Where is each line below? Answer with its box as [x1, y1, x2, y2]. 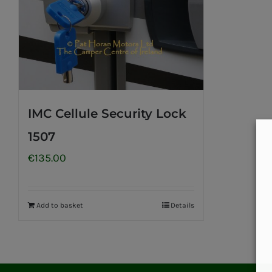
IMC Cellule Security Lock [28, 106, 186, 121]
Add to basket [36, 201, 83, 209]
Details [171, 201, 194, 209]
